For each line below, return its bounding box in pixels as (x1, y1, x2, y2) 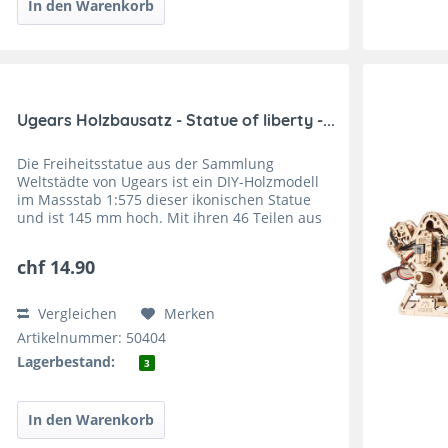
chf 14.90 (17, 255, 96, 280)
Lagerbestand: (17, 352, 116, 372)
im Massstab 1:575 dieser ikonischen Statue (17, 190, 312, 210)
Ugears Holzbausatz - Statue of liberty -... (17, 110, 336, 131)
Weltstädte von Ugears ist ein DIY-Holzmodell (17, 172, 320, 192)
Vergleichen (34, 304, 118, 324)
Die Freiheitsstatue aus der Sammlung (17, 154, 275, 174)
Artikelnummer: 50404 (17, 328, 167, 348)
